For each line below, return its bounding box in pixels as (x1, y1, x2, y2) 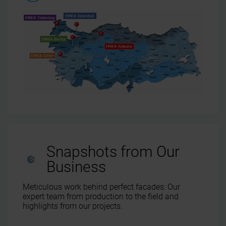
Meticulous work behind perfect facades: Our (23, 182, 180, 192)
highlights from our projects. (23, 201, 123, 211)
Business (46, 157, 106, 176)
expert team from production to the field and (23, 191, 179, 201)
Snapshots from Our (46, 142, 180, 160)
